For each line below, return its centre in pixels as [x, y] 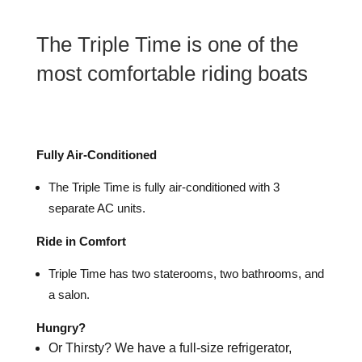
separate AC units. [97, 208]
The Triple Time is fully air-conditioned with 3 [164, 187]
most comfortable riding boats [172, 74]
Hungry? [61, 328]
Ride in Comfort [81, 242]
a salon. [69, 295]
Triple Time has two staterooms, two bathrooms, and [186, 274]
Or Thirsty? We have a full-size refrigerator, [170, 348]
